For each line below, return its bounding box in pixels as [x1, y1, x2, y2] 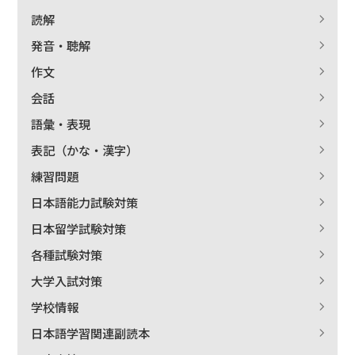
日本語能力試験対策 [31, 193, 139, 211]
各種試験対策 [31, 245, 103, 263]
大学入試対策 [31, 271, 103, 289]
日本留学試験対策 [31, 219, 127, 237]
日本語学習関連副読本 [31, 323, 151, 342]
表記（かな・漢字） [31, 140, 139, 158]
